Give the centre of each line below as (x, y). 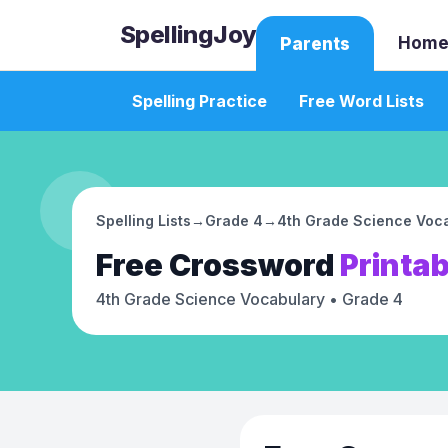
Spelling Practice (199, 101)
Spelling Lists (143, 220)
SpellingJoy (188, 34)
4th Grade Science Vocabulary (210, 299)
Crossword (251, 265)
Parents (315, 44)
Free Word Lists (361, 101)
